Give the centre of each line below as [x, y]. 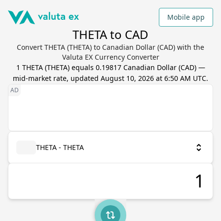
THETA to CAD [110, 34]
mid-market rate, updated [57, 78]
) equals [81, 67]
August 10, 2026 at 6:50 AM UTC [153, 78]
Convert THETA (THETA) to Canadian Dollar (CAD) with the [110, 47]
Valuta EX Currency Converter [110, 57]
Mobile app [186, 17]
